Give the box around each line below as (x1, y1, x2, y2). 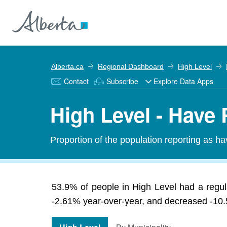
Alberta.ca (51, 62, 84, 70)
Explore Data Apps (154, 76, 213, 86)
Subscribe (106, 76, 138, 86)
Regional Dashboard (98, 62, 164, 70)
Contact (64, 76, 89, 86)
